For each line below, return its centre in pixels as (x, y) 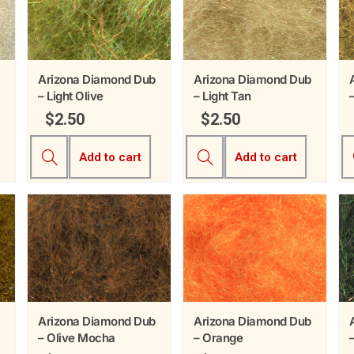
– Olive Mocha (77, 338)
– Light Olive (71, 96)
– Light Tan (222, 96)
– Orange (218, 338)
